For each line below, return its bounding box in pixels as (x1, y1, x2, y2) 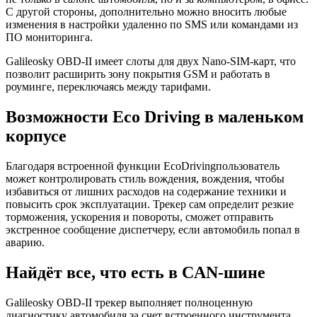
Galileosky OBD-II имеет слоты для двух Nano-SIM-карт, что (6, 55, 296, 68)
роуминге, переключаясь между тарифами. (6, 81, 211, 93)
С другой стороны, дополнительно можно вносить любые (6, 6, 287, 18)
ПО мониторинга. (6, 31, 93, 44)
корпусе (6, 127, 67, 146)
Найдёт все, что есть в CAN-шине (6, 263, 265, 282)
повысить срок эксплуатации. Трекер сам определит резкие (6, 198, 294, 211)
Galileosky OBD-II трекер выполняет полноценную (6, 296, 253, 309)
